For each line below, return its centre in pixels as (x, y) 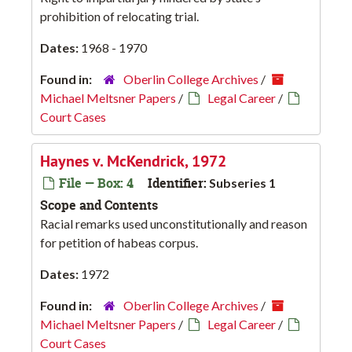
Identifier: (177, 183)
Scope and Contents (99, 205)
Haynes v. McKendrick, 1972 (133, 161)
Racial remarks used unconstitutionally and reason (174, 224)
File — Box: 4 (95, 183)
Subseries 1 (242, 183)
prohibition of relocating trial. (119, 16)
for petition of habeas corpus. (119, 243)
